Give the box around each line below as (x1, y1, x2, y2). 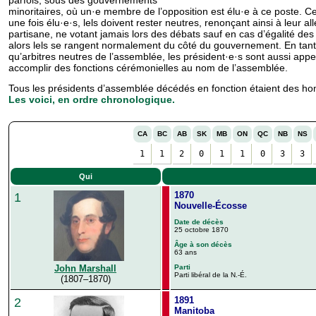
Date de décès (174, 217, 224, 226)
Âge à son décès (174, 240, 232, 248)
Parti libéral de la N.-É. (174, 270, 247, 279)
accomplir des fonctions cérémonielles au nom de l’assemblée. (8, 61, 288, 73)
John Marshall (54, 263, 116, 274)
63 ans (174, 248, 197, 256)
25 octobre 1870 (174, 225, 229, 233)
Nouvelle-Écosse (174, 200, 247, 211)
